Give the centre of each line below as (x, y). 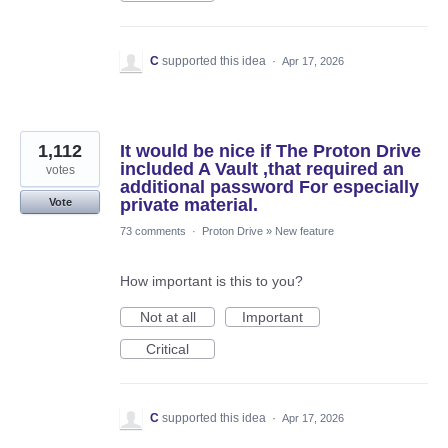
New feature (304, 231)
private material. (189, 205)
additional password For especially (269, 187)
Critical (167, 349)
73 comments (153, 231)
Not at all (167, 317)
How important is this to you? (211, 281)
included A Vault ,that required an (262, 169)
